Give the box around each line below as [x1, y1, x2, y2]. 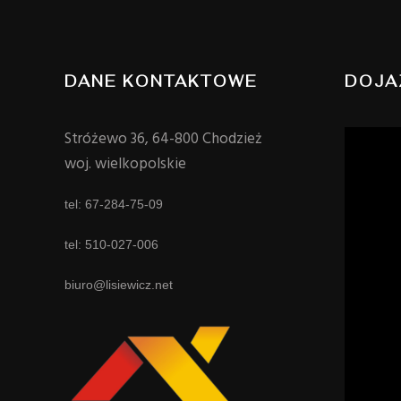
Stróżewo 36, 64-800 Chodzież [64, 127, 262, 151]
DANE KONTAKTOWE [64, 72, 257, 91]
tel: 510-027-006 [64, 237, 158, 252]
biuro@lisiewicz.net [64, 277, 173, 292]
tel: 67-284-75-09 [64, 197, 163, 211]
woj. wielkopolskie [64, 152, 186, 176]
